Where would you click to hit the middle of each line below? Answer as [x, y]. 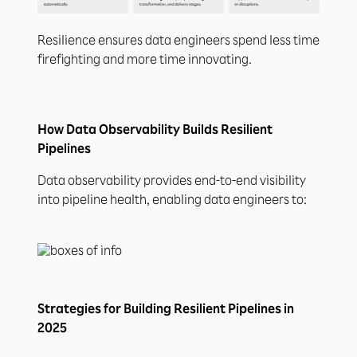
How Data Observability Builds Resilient [155, 132]
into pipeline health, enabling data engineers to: [172, 202]
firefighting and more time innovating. [145, 62]
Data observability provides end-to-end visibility [172, 183]
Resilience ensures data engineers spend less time [178, 43]
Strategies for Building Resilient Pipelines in [166, 311]
